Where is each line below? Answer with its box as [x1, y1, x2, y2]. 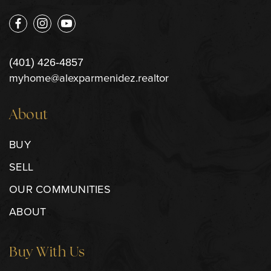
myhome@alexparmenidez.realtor [9, 70, 169, 86]
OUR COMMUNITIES [9, 181, 111, 197]
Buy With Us [9, 246, 85, 260]
